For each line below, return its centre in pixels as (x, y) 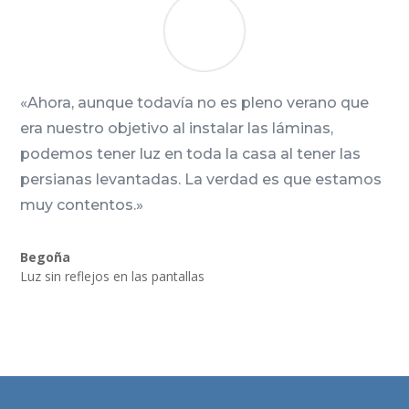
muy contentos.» (82, 205)
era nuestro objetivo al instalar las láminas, (177, 129)
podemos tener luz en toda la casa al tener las (191, 154)
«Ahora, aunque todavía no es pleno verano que (195, 103)
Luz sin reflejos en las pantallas (113, 277)
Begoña (46, 257)
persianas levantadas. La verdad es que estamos (201, 180)
